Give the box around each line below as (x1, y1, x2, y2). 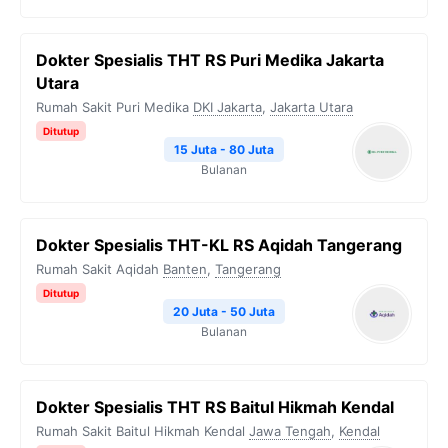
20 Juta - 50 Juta (173, 304, 275, 319)
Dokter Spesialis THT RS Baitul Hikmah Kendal (36, 397, 394, 417)
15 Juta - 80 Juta (174, 142, 274, 157)
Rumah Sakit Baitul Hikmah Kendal (36, 423, 245, 439)
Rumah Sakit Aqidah (36, 261, 159, 277)
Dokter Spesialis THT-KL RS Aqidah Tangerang (36, 235, 402, 255)
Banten (163, 261, 207, 277)
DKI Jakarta (193, 99, 262, 115)
